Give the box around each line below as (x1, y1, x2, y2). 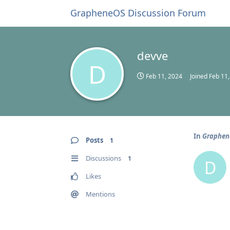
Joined (190, 72, 209, 81)
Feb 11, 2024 (146, 72, 182, 81)
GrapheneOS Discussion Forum (70, 7, 206, 19)
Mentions (86, 189, 115, 199)
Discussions (86, 154, 121, 163)
